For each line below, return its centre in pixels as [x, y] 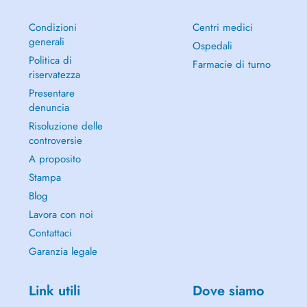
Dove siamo [228, 291]
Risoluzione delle [65, 126]
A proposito [54, 159]
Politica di [50, 60]
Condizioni [52, 27]
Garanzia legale [63, 251]
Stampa [45, 177]
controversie [55, 140]
